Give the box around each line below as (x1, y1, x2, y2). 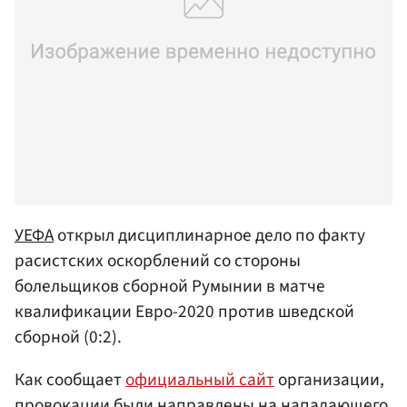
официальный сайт (125, 367, 274, 393)
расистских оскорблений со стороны (15, 247, 301, 273)
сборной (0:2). (15, 323, 122, 350)
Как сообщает (15, 367, 125, 393)
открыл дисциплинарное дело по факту (54, 222, 365, 248)
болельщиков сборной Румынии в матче (15, 273, 325, 299)
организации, (274, 367, 384, 393)
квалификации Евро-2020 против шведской (15, 298, 354, 324)
